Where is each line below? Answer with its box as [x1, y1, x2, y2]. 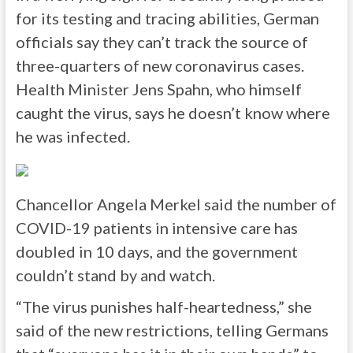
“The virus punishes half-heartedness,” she [15, 297, 312, 316]
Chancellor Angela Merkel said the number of [15, 195, 336, 214]
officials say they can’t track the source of [15, 32, 308, 51]
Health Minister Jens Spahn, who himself [15, 80, 302, 98]
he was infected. [15, 127, 130, 146]
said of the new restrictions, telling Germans [15, 321, 329, 340]
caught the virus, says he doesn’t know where [15, 103, 330, 122]
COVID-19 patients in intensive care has [15, 218, 298, 237]
